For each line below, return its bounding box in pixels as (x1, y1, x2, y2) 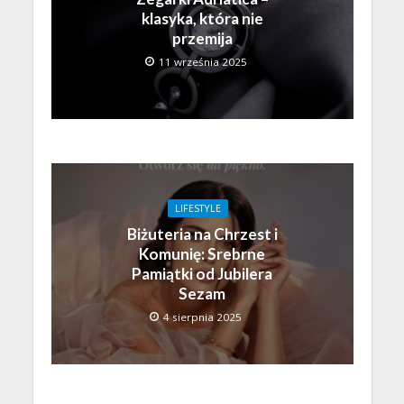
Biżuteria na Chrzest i (126, 225, 278, 244)
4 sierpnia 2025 (163, 310, 242, 325)
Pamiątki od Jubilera (132, 264, 272, 284)
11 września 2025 (158, 54, 247, 69)
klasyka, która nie (141, 8, 263, 28)
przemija (171, 28, 233, 48)
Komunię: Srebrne (139, 244, 265, 264)
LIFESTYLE (174, 202, 221, 216)
